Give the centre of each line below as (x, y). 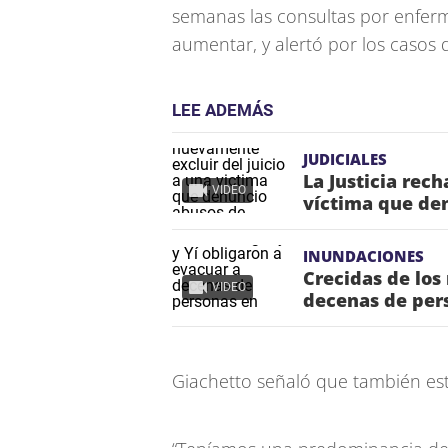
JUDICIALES (345, 159)
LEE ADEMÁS (222, 110)
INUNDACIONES (363, 256)
